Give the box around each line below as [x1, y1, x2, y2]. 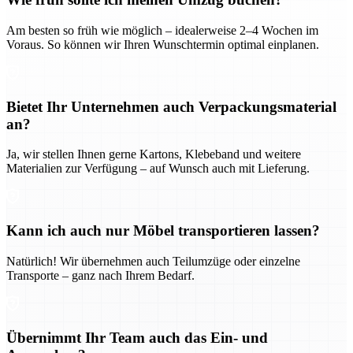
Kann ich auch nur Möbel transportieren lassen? [6, 222, 320, 240]
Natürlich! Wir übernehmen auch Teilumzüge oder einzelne [6, 254, 300, 268]
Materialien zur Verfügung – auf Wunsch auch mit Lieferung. [6, 162, 310, 176]
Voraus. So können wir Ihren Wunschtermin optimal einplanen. [6, 38, 319, 51]
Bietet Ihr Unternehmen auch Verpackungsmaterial [6, 98, 336, 115]
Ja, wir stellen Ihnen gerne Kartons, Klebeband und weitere [6, 147, 301, 162]
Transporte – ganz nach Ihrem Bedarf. [6, 268, 195, 282]
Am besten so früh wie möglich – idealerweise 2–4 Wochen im [6, 24, 318, 37]
